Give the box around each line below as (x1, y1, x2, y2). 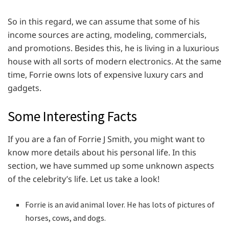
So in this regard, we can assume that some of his (8, 16, 200, 28)
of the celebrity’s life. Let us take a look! (8, 173, 159, 185)
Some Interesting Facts (8, 107, 137, 125)
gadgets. (8, 82, 43, 94)
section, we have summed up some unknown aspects (8, 159, 214, 171)
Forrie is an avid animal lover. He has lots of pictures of (25, 199, 215, 210)
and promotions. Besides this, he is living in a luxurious (8, 42, 219, 54)
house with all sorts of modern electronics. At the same (8, 56, 221, 67)
